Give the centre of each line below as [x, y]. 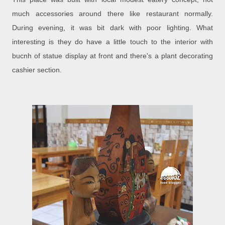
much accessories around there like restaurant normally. [113, 14]
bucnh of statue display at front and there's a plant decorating [113, 56]
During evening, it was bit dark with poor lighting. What [113, 28]
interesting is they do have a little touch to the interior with [113, 42]
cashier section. [37, 70]
